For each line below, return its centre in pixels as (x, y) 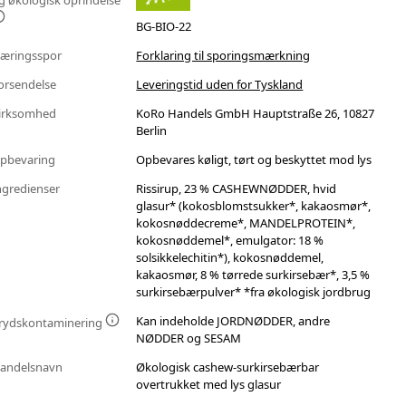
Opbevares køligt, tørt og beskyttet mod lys (254, 160)
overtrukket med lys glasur (209, 385)
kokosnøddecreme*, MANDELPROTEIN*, (246, 223)
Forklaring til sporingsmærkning (223, 56)
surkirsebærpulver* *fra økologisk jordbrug (254, 292)
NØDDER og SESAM (189, 338)
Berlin (152, 131)
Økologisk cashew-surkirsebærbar (228, 367)
